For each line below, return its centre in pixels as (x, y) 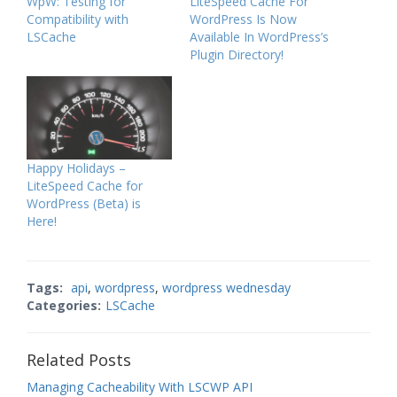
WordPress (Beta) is (84, 204)
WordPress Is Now (243, 19)
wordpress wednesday (226, 288)
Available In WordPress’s (259, 37)
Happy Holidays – (76, 168)
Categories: (64, 306)
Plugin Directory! (237, 55)
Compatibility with (78, 19)
